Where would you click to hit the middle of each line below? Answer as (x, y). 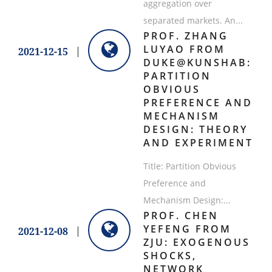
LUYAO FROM (184, 49)
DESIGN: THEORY (195, 130)
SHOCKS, (170, 256)
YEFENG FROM (187, 229)
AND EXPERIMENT (198, 143)
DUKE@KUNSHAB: (197, 63)
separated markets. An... (193, 21)
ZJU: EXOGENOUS (196, 243)
